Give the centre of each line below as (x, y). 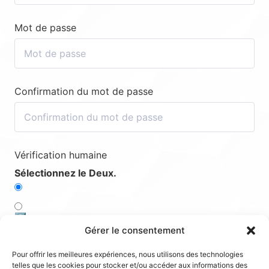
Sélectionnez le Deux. (65, 173)
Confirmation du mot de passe (84, 91)
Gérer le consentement (134, 230)
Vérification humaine (61, 155)
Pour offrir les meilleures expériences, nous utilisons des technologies (128, 254)
